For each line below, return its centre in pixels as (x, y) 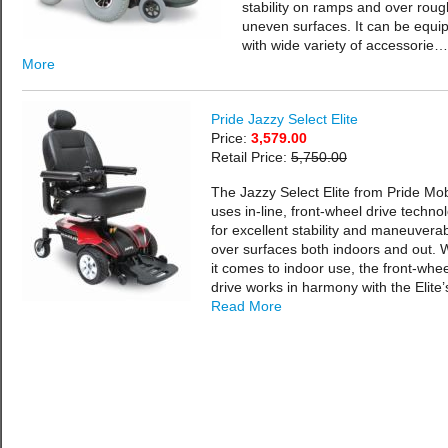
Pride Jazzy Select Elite (284, 119)
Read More (246, 306)
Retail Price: (251, 157)
